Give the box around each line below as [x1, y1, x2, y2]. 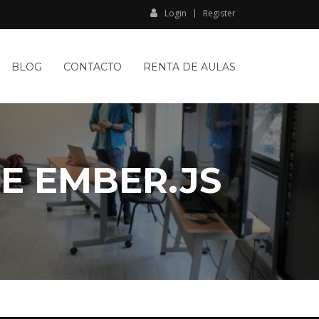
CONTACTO [63, 61, 122, 73]
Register [203, 7, 236, 19]
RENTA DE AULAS [143, 61, 236, 73]
